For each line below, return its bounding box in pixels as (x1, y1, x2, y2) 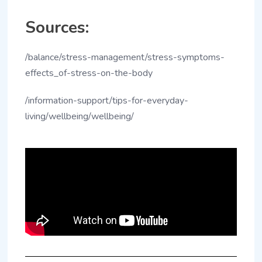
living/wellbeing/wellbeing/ (25, 109, 135, 123)
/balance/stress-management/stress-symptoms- (25, 50, 225, 64)
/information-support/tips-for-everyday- (25, 94, 189, 107)
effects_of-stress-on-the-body (25, 66, 153, 80)
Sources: (25, 16, 89, 39)
